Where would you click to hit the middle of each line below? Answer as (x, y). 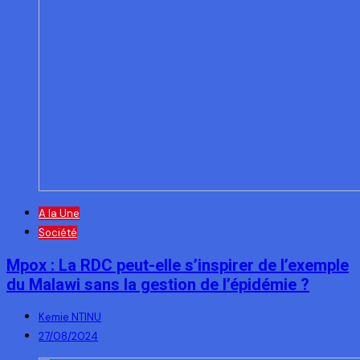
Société (58, 233)
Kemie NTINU (70, 317)
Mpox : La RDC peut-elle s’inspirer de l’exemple (178, 265)
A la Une (59, 213)
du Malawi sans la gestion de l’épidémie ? (158, 284)
